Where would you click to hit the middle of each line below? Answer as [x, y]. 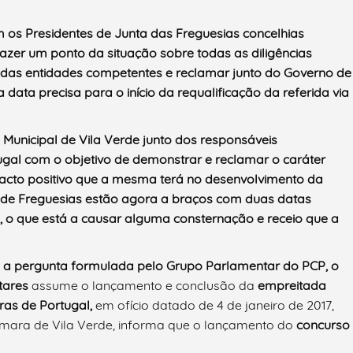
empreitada [292, 286]
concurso [323, 325]
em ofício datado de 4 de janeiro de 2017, [215, 305]
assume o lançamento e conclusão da [143, 286]
